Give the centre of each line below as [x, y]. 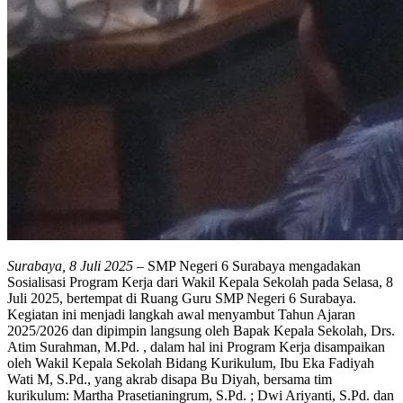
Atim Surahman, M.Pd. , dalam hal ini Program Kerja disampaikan [196, 346]
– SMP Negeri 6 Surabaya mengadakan [247, 265]
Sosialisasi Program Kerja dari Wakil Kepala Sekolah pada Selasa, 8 [200, 282]
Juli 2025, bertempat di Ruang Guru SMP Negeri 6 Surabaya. [182, 298]
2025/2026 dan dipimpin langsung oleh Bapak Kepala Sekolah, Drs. [201, 330]
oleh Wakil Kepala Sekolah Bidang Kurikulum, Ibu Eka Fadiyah [191, 363]
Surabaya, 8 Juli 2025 [70, 265]
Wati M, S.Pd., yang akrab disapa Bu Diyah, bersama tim [170, 379]
